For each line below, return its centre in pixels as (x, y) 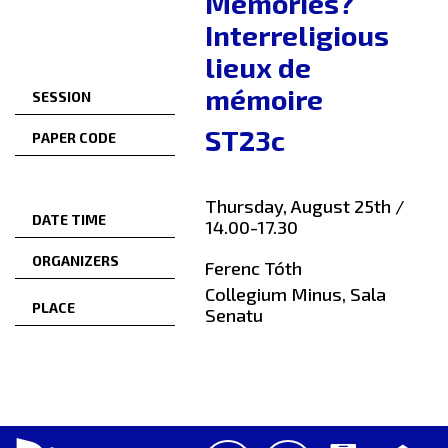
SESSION (61, 97)
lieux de (258, 67)
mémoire (264, 99)
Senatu (234, 315)
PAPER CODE (74, 138)
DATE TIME (69, 220)
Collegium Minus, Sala (295, 294)
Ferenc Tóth (253, 268)
